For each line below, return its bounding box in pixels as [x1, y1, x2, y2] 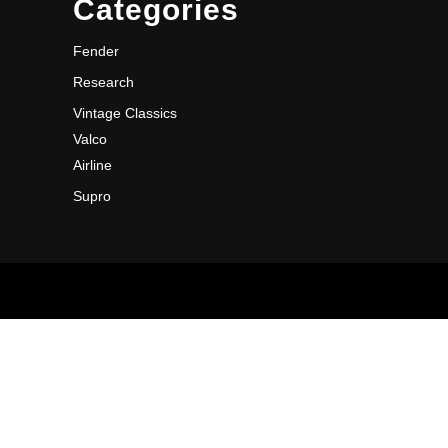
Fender [73, 43, 119, 59]
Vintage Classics [73, 105, 177, 121]
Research [73, 74, 134, 90]
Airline [73, 157, 112, 173]
